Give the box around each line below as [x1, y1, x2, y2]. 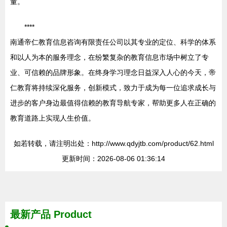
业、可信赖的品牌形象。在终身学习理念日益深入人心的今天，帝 [10, 68, 216, 77]
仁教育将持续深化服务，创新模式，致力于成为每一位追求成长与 [10, 84, 216, 92]
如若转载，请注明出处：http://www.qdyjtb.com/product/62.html [13, 139, 214, 147]
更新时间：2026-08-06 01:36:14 [62, 155, 165, 163]
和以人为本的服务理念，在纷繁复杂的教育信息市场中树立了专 [10, 53, 209, 61]
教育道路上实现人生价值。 [10, 114, 95, 122]
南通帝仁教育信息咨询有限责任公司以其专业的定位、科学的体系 [10, 38, 216, 46]
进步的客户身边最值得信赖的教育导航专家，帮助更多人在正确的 [10, 99, 216, 107]
